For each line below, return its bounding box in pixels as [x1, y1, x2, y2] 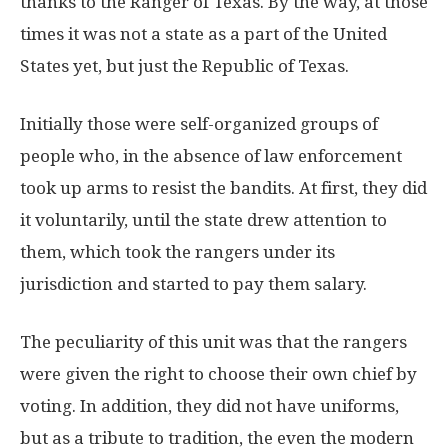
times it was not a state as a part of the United [20, 23, 387, 44]
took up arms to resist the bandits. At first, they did [20, 177, 427, 198]
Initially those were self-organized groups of [20, 113, 378, 134]
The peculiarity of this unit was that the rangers [20, 331, 407, 352]
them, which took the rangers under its [20, 241, 335, 262]
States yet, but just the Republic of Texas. [20, 55, 349, 76]
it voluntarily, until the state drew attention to [20, 209, 387, 230]
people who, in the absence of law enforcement [20, 145, 402, 166]
